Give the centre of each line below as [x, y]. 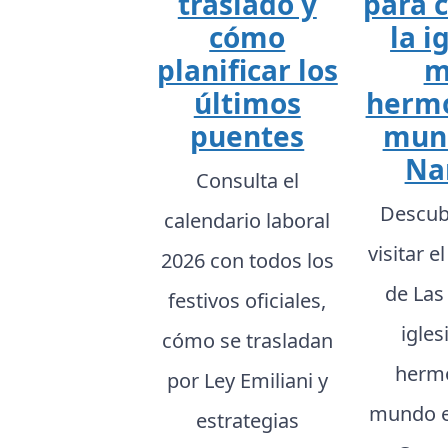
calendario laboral [247, 220]
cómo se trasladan [247, 340]
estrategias [247, 420]
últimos [247, 102]
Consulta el [247, 180]
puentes [247, 135]
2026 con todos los [247, 260]
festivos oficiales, [247, 300]
